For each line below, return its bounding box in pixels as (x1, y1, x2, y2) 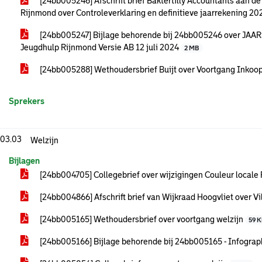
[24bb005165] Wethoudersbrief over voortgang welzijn (38, 215, 245, 224)
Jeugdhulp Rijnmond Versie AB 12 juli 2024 (20, 43, 181, 52)
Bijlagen (9, 156, 40, 166)
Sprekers (9, 96, 44, 106)
